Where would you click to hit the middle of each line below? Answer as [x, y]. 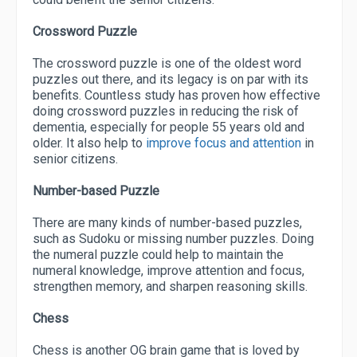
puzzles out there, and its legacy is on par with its [171, 80]
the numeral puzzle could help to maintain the [158, 255]
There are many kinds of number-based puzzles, [167, 223]
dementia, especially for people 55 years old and [169, 127]
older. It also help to [89, 143]
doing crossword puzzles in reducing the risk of [166, 112]
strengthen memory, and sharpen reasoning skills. [170, 287]
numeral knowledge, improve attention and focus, [169, 271]
